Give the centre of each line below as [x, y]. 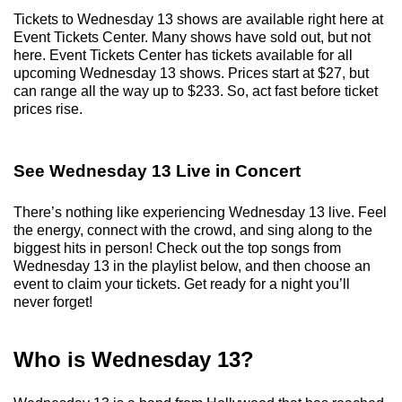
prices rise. [48, 109]
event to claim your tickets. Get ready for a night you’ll [182, 284]
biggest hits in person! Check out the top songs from [177, 248]
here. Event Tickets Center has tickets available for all [183, 55]
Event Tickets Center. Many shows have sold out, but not [192, 37]
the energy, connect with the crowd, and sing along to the [193, 230]
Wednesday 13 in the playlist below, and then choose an [192, 266]
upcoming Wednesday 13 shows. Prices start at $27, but [191, 73]
